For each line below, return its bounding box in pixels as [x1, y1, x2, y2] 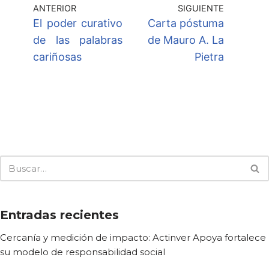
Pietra [195, 50, 224, 64]
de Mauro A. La [148, 34, 224, 47]
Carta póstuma [148, 17, 224, 30]
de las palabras [33, 34, 122, 47]
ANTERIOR [33, 3, 76, 14]
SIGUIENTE [178, 3, 224, 14]
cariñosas [33, 50, 82, 64]
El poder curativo [33, 17, 122, 30]
